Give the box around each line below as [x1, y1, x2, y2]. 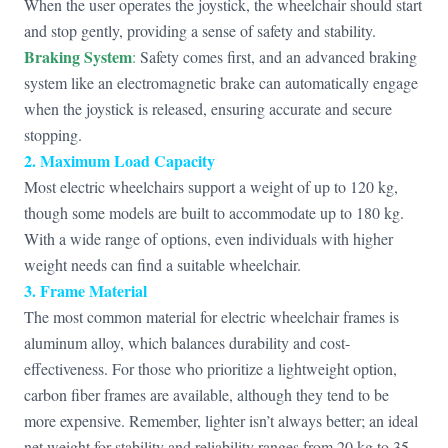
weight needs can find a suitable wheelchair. [24, 254, 301, 275]
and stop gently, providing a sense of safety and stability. [24, 20, 376, 41]
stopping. [24, 124, 82, 145]
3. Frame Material [24, 279, 147, 302]
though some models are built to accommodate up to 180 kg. [24, 202, 404, 223]
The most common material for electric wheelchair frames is [24, 306, 399, 327]
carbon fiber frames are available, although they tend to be [24, 384, 389, 405]
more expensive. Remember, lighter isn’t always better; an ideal [24, 410, 418, 431]
